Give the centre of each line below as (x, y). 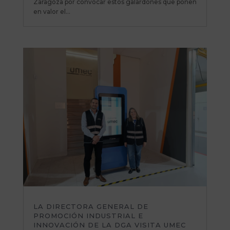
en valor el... (52, 11)
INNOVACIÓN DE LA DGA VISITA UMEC (109, 225)
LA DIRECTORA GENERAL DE (91, 206)
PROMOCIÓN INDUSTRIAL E (88, 215)
